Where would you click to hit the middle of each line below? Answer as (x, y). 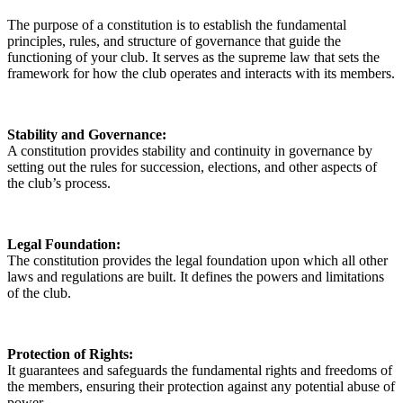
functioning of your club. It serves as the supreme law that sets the (193, 57)
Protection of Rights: (70, 354)
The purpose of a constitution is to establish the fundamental (177, 24)
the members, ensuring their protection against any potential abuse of (201, 386)
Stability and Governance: (87, 134)
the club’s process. (59, 183)
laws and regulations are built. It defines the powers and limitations (196, 276)
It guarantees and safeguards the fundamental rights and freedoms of (200, 370)
